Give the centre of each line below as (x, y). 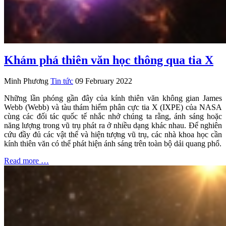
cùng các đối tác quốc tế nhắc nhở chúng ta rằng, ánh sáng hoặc (113, 117)
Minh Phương (26, 81)
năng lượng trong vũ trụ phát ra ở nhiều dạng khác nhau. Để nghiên (113, 126)
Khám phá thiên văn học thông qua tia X (109, 60)
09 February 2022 (104, 81)
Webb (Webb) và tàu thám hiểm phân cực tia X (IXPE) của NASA (113, 107)
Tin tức (62, 81)
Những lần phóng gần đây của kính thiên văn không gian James (113, 98)
